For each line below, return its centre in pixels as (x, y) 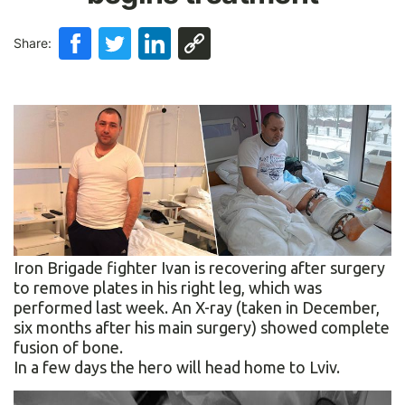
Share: (33, 43)
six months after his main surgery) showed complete (202, 328)
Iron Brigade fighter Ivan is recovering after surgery (199, 268)
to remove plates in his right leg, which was (168, 288)
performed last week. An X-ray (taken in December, (197, 308)
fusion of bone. (68, 348)
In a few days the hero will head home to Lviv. (177, 367)
